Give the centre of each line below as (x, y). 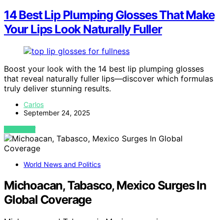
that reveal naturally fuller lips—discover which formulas (109, 79)
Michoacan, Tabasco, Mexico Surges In (105, 186)
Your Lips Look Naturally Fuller (83, 29)
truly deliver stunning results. (57, 89)
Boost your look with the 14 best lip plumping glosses (104, 69)
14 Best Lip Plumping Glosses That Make (109, 15)
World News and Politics (62, 165)
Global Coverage (48, 200)
